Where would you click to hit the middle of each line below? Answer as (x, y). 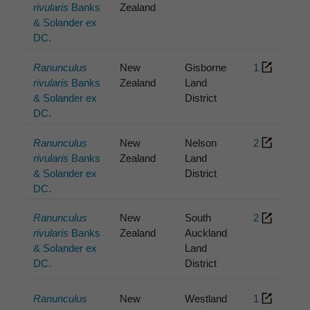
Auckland (206, 233)
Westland (206, 299)
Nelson (201, 143)
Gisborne (206, 67)
